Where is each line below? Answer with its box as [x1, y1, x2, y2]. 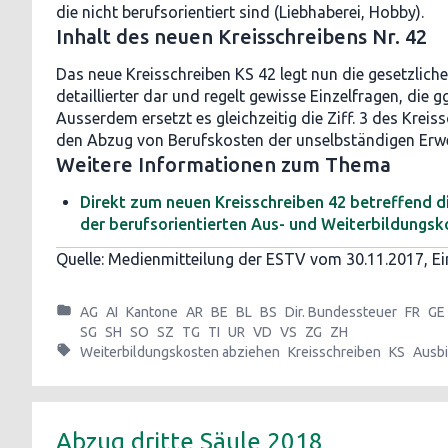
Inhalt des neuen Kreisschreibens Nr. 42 [56, 25, 427, 48]
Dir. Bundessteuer [285, 304, 397, 320]
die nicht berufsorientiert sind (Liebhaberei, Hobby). [56, 3, 424, 21]
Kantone [126, 304, 178, 320]
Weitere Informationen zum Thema [56, 153, 391, 176]
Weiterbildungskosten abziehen [80, 344, 280, 360]
